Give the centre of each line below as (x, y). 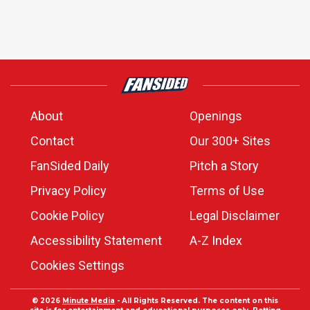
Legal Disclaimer (235, 216)
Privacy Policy (69, 191)
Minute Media (89, 301)
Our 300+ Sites (230, 141)
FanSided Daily (70, 166)
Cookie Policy (67, 216)
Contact (52, 141)
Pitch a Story (224, 166)
